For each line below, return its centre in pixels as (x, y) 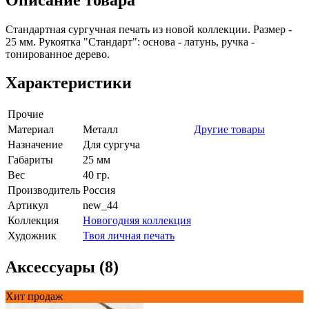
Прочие (26, 114)
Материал (31, 130)
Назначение (35, 145)
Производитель (44, 190)
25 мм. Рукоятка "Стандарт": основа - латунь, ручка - (130, 41)
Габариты (30, 160)
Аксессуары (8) (62, 267)
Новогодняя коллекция (137, 221)
